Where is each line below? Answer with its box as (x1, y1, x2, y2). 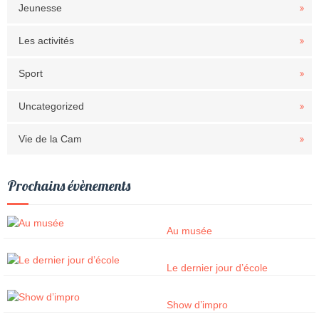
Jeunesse (19, 2, 62, 14)
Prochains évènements (7, 177, 130, 195)
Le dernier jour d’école (167, 262, 268, 274)
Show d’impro (167, 299, 228, 311)
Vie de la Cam (19, 133, 82, 145)
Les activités (19, 35, 74, 47)
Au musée (167, 225, 212, 237)
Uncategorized (19, 100, 84, 113)
